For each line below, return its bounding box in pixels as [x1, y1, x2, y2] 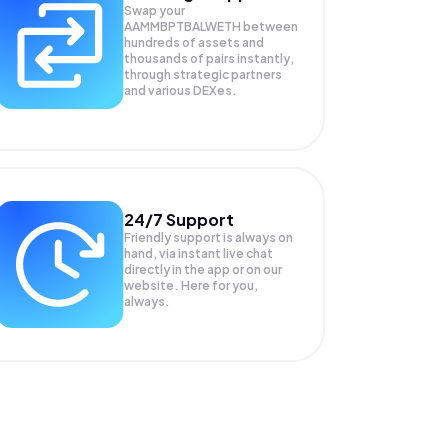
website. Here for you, [123, 278, 258, 293]
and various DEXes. [123, 83, 237, 98]
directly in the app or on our [123, 262, 282, 277]
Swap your [123, 3, 185, 18]
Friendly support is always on [123, 230, 293, 245]
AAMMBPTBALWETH [123, 19, 243, 34]
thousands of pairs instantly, [123, 51, 294, 66]
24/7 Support [123, 209, 234, 230]
